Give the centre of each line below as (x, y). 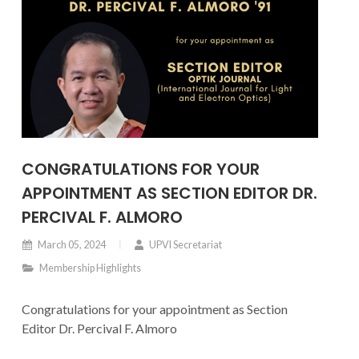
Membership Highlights (89, 268)
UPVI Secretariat (185, 245)
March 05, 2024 (71, 245)
